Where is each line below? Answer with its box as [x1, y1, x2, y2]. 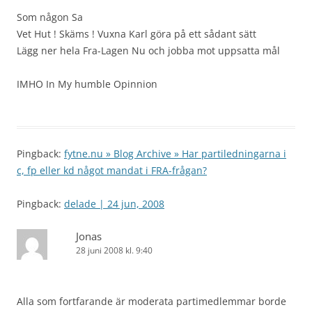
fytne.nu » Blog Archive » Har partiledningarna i [64, 147, 286, 160]
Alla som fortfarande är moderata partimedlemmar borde [17, 295, 286, 308]
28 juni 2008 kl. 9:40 [76, 244, 153, 256]
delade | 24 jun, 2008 [64, 197, 164, 210]
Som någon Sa [17, 10, 83, 24]
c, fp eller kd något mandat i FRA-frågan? [17, 164, 207, 177]
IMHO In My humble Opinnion [17, 77, 157, 91]
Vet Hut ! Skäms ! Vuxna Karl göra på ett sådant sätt [17, 27, 256, 40]
